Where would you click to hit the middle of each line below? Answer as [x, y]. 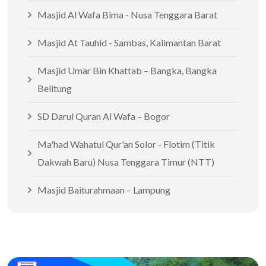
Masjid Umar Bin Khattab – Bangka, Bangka [127, 70]
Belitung [55, 88]
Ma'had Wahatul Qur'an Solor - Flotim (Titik [126, 144]
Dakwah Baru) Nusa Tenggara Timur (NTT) [126, 162]
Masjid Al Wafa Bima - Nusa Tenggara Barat [127, 15]
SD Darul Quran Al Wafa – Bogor [104, 116]
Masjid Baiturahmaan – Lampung [104, 190]
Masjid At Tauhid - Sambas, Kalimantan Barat [129, 42]
